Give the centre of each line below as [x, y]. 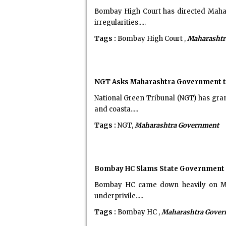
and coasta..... [116, 109]
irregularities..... [120, 22]
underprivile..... [119, 196]
